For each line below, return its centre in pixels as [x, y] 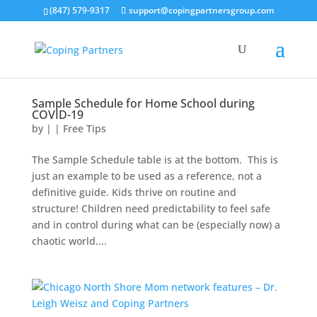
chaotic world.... [69, 241]
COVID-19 [57, 115]
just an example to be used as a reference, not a [146, 176]
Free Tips [84, 128]
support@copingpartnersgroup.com [201, 10]
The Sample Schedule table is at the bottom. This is [155, 160]
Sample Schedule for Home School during [143, 103]
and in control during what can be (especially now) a [156, 225]
